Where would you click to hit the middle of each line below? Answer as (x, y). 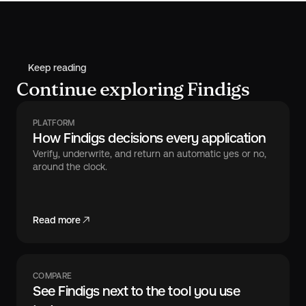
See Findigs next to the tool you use (136, 291)
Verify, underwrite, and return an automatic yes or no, (150, 153)
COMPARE (53, 276)
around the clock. (70, 166)
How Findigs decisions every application (149, 138)
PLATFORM (54, 123)
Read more (57, 220)
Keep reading (57, 67)
